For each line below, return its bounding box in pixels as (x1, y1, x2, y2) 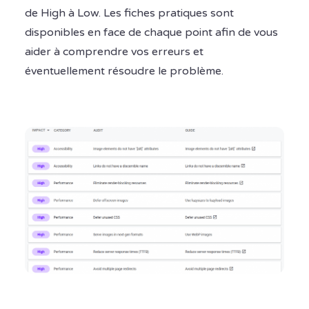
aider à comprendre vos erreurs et (25, 45, 203, 59)
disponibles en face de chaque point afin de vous (25, 26, 278, 40)
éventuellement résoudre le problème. (25, 64, 223, 79)
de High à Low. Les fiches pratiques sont (25, 6, 234, 21)
